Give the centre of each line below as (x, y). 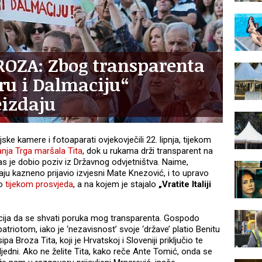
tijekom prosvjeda (39, 185)
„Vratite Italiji (185, 185)
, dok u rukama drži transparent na (148, 151)
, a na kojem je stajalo (116, 185)
